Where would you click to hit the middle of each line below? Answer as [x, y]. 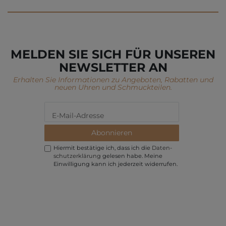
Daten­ [162, 148]
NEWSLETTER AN [113, 68]
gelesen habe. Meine [131, 156]
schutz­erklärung [77, 156]
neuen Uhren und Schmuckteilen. [113, 87]
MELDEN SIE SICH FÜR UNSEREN [113, 54]
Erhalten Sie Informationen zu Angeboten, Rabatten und [113, 79]
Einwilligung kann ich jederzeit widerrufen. [115, 164]
